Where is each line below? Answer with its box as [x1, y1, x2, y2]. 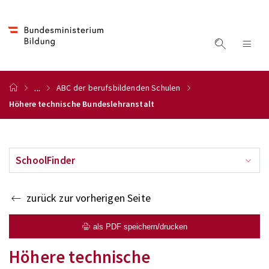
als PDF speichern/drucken [92, 222, 187, 231]
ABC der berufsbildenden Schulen [56, 82, 181, 93]
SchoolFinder [16, 154, 76, 167]
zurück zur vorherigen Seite [26, 191, 151, 205]
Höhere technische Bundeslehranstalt [9, 98, 155, 109]
